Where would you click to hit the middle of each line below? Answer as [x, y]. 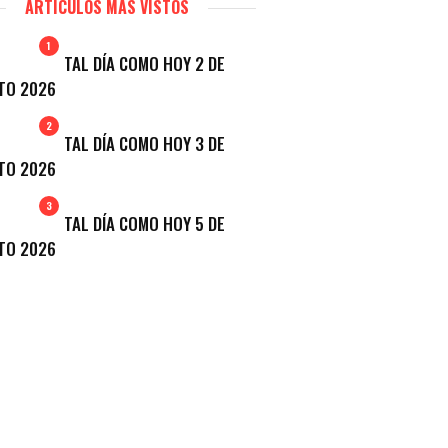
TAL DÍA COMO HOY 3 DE [144, 143]
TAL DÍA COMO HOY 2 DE [144, 63]
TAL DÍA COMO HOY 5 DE [144, 223]
